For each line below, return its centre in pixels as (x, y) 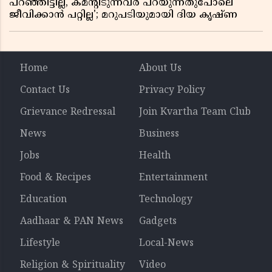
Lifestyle (40, 243)
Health (155, 156)
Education (43, 199)
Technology (166, 199)
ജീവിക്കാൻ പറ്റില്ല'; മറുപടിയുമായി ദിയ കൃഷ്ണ (123, 15)
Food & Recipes (56, 178)
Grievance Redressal (68, 112)
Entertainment (173, 178)
